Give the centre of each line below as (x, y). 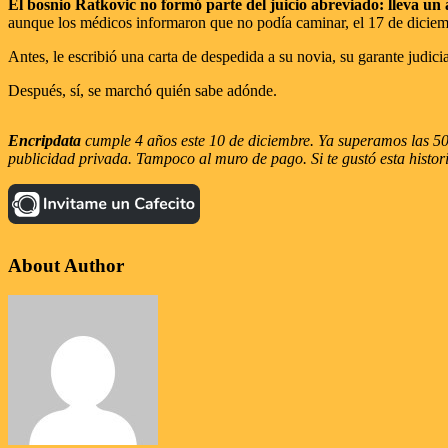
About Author (66, 265)
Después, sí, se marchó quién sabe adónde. (142, 90)
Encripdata (44, 140)
